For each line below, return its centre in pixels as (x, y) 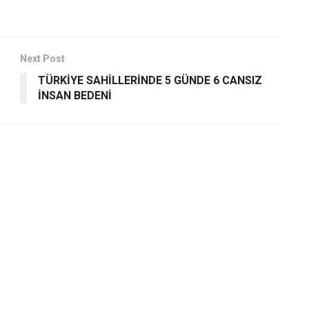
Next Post (42, 58)
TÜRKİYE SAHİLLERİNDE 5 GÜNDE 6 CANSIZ (150, 80)
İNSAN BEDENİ (75, 95)
